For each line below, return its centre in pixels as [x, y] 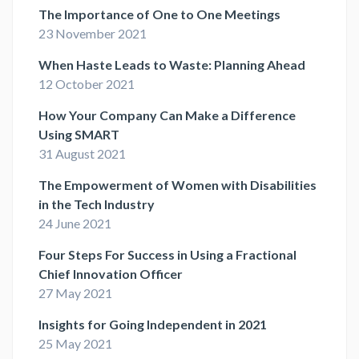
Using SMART [79, 134]
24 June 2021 [75, 223]
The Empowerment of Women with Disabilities [177, 184]
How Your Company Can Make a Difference [167, 115]
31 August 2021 [82, 153]
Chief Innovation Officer [111, 273]
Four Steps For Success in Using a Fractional [167, 254]
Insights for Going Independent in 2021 [153, 324]
